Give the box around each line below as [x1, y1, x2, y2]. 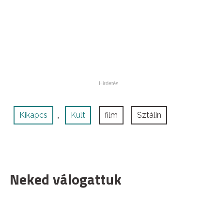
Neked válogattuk [10, 168, 122, 191]
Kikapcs [19, 110, 47, 120]
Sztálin [137, 110, 161, 120]
